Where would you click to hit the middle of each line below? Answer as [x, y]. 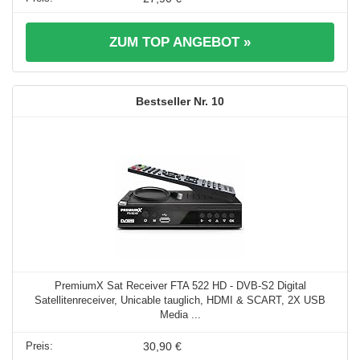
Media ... [180, 315]
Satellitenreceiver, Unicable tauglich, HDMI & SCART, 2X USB [180, 301]
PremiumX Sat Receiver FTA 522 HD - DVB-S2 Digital [180, 286]
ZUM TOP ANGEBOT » [180, 43]
